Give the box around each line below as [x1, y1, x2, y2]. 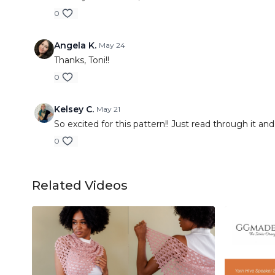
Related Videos [32, 178, 128, 193]
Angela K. [54, 40, 96, 51]
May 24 [99, 41, 125, 50]
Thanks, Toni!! [54, 55, 109, 66]
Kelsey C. [54, 104, 94, 115]
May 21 [96, 104, 120, 114]
